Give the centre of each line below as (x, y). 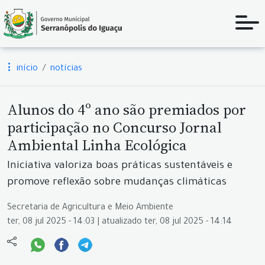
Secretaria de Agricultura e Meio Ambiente (90, 208)
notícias (66, 69)
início (26, 69)
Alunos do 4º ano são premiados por (127, 109)
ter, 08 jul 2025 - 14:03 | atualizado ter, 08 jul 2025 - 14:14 (119, 222)
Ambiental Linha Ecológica (97, 145)
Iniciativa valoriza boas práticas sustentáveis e (120, 167)
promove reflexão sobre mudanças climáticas (117, 183)
